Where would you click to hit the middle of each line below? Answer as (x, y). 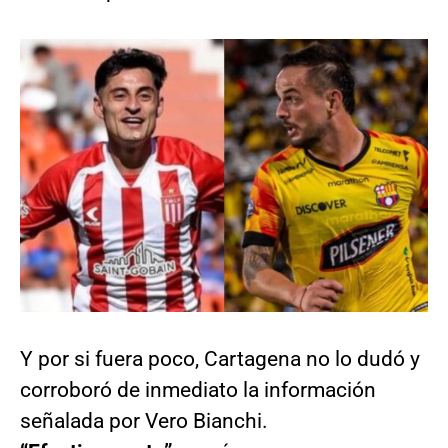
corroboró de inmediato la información (198, 389)
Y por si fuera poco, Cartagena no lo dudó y (220, 358)
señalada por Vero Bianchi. (144, 420)
